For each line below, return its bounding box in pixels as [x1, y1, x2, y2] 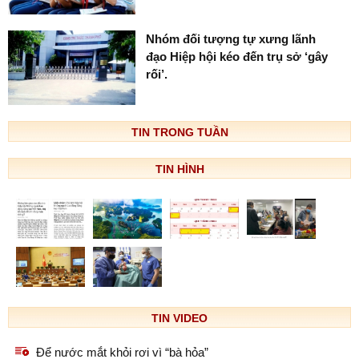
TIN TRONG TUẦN [131, 126, 228, 139]
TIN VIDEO [151, 312, 208, 325]
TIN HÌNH [155, 163, 204, 176]
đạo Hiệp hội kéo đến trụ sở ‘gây [146, 49, 329, 63]
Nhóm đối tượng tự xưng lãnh [146, 31, 317, 46]
